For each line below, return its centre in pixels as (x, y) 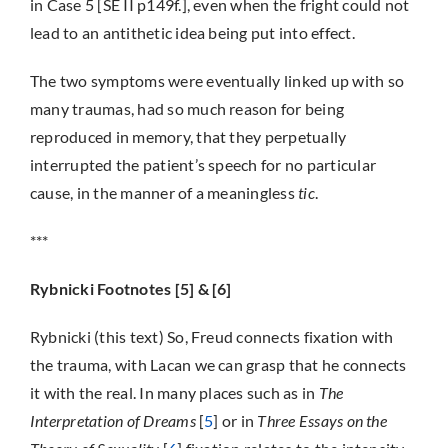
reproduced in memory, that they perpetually (188, 136)
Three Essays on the (322, 420)
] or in (235, 420)
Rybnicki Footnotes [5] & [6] (130, 288)
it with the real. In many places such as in (174, 392)
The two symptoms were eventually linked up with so (216, 80)
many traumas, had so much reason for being (187, 108)
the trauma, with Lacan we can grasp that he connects (218, 364)
